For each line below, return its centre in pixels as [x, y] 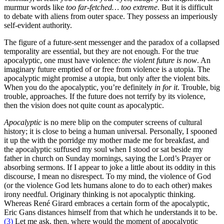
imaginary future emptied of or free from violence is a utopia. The [107, 69]
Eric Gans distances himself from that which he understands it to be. [111, 212]
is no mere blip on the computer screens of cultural [123, 122]
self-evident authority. [38, 25]
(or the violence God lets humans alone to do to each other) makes [108, 185]
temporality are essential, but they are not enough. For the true [101, 51]
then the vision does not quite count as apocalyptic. [84, 105]
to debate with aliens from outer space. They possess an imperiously [111, 16]
